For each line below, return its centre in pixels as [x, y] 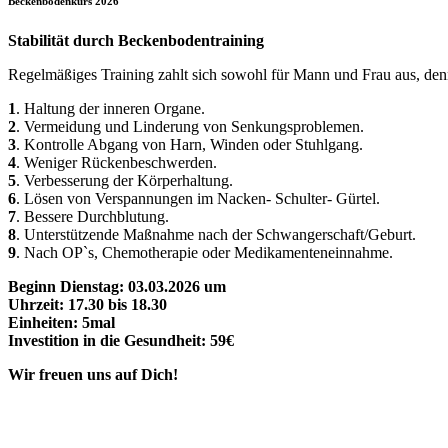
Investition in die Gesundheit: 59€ [121, 340]
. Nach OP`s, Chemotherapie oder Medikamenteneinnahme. [204, 252]
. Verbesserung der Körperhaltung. [124, 180]
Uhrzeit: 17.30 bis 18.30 [87, 304]
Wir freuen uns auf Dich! [93, 374]
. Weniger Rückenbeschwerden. [116, 162]
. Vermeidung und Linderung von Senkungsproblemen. [190, 126]
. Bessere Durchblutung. [92, 216]
